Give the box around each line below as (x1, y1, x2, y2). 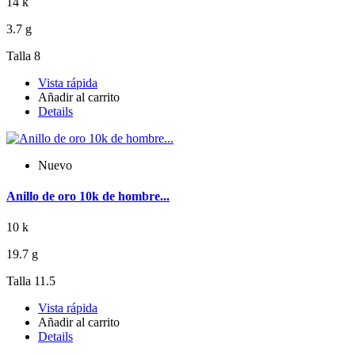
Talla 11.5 (6, 274, 55, 288)
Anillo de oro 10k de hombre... (6, 189, 170, 204)
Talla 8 (6, 48, 40, 63)
